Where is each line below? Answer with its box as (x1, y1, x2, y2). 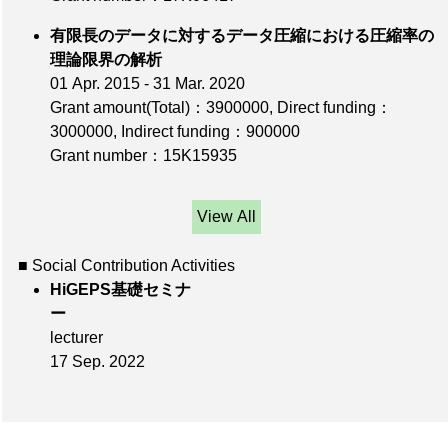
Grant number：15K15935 (50, 147, 237, 165)
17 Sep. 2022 (50, 353, 145, 371)
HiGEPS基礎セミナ (50, 281, 191, 299)
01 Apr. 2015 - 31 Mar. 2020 (50, 75, 245, 93)
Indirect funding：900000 (121, 123, 300, 141)
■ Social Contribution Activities (18, 257, 235, 275)
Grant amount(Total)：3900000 (50, 99, 269, 117)
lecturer (50, 329, 103, 347)
